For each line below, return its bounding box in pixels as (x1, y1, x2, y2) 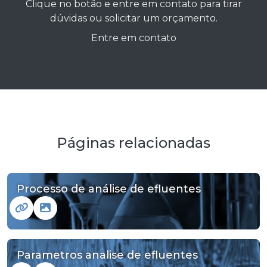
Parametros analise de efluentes (17, 248, 198, 262)
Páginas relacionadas (57, 133, 210, 151)
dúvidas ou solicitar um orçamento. (49, 12, 218, 24)
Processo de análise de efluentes (17, 182, 201, 195)
